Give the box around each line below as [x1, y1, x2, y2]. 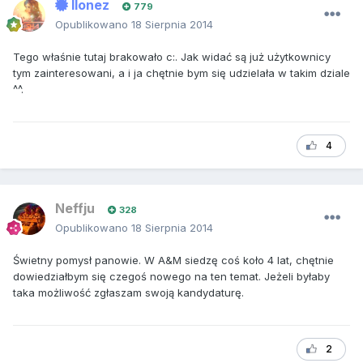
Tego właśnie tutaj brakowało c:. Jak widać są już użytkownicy [13, 50, 331, 64]
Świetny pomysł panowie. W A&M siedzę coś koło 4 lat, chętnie [13, 254, 334, 267]
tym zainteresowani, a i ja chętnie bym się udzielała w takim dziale [13, 66, 350, 80]
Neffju [55, 200, 95, 217]
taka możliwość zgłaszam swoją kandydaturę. [13, 286, 244, 300]
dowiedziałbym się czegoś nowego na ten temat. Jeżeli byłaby [13, 270, 330, 284]
